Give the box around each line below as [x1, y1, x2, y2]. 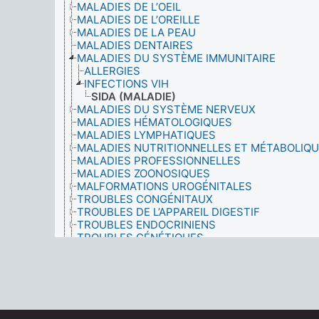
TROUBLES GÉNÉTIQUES [77, 231, 204, 244]
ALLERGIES [84, 64, 140, 78]
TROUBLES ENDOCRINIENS [77, 218, 216, 231]
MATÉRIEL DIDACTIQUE [70, 282, 188, 296]
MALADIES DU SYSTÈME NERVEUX [77, 103, 256, 116]
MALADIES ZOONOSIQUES [77, 167, 210, 180]
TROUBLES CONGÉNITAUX [77, 192, 213, 206]
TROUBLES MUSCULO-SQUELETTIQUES [77, 256, 282, 270]
